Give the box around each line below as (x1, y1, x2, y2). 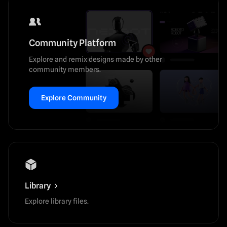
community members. (29, 65, 101, 73)
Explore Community (41, 93, 106, 102)
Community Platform (29, 37, 116, 48)
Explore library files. (25, 197, 89, 205)
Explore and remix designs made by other (29, 55, 162, 63)
